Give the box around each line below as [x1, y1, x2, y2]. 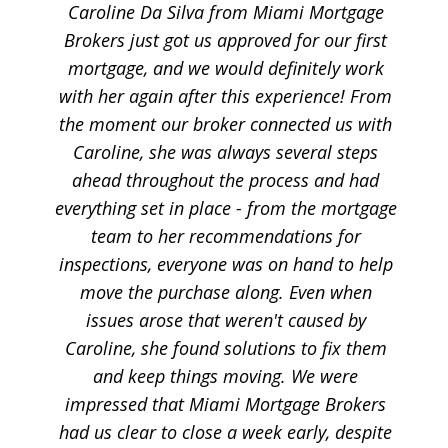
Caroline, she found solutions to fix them [64, 335, 387, 360]
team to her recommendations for [90, 223, 361, 248]
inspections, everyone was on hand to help [58, 251, 393, 276]
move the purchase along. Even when [79, 279, 372, 304]
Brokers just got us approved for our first [64, 27, 388, 52]
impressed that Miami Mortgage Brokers [65, 391, 387, 416]
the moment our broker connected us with [59, 111, 393, 136]
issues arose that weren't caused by [85, 307, 366, 332]
